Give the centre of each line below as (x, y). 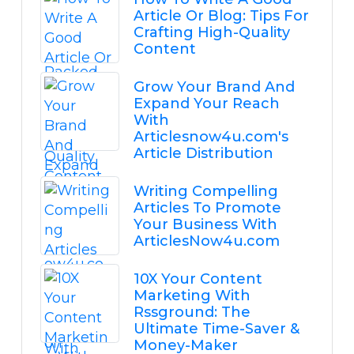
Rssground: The (192, 313)
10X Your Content (198, 279)
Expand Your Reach (206, 104)
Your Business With (205, 225)
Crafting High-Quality (211, 33)
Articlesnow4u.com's (211, 137)
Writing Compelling (205, 192)
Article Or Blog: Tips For (221, 16)
